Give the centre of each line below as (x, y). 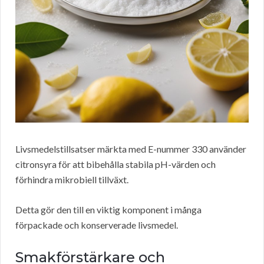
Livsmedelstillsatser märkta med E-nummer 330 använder (131, 149)
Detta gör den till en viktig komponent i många (108, 210)
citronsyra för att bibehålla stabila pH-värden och (115, 164)
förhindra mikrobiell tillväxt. (72, 180)
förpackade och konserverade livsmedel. (97, 225)
